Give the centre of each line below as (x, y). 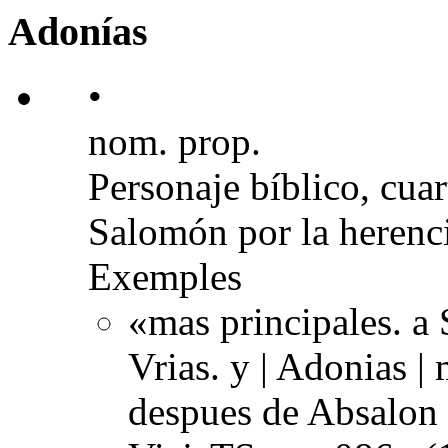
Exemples (165, 276)
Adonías (78, 31)
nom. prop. (174, 141)
